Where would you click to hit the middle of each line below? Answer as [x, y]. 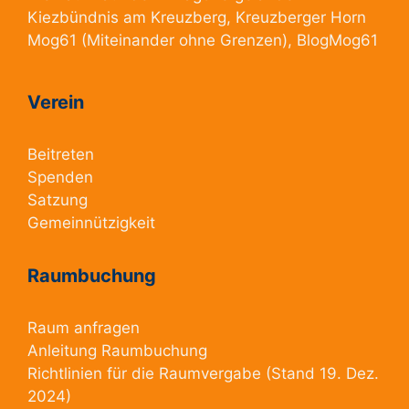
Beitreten [61, 155]
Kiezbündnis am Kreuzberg [127, 18]
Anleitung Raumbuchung [117, 351]
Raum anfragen [84, 328]
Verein [56, 103]
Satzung [58, 200]
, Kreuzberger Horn [296, 18]
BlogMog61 [337, 41]
